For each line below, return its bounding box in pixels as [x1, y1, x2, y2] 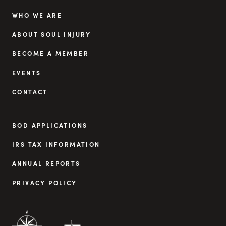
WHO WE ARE [12, 11, 62, 19]
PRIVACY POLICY [12, 178, 77, 187]
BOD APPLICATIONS [12, 121, 88, 129]
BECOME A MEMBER [12, 49, 89, 58]
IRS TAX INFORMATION [12, 140, 100, 148]
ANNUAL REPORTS [12, 159, 81, 167]
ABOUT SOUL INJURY [12, 30, 91, 38]
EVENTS [12, 68, 41, 77]
